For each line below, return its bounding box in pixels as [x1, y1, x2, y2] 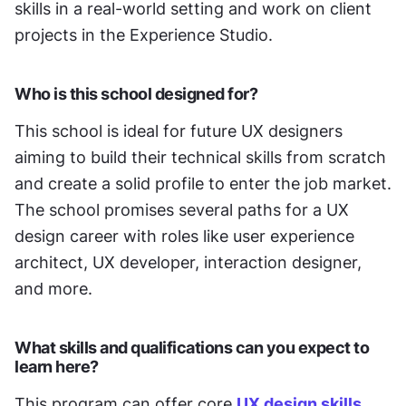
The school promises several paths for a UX [14, 199, 349, 219]
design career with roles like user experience [14, 226, 354, 246]
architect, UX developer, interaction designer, [14, 252, 362, 272]
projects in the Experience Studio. [14, 24, 277, 44]
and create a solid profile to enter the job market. [14, 173, 391, 193]
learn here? [14, 356, 99, 376]
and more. [14, 278, 97, 298]
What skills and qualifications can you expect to [14, 337, 369, 357]
